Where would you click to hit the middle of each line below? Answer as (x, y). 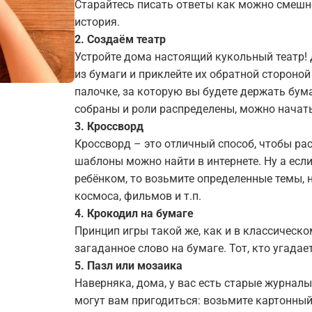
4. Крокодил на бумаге (134, 213)
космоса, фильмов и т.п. (138, 196)
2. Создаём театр (120, 39)
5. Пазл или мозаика (128, 266)
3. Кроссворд (109, 126)
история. (97, 22)
